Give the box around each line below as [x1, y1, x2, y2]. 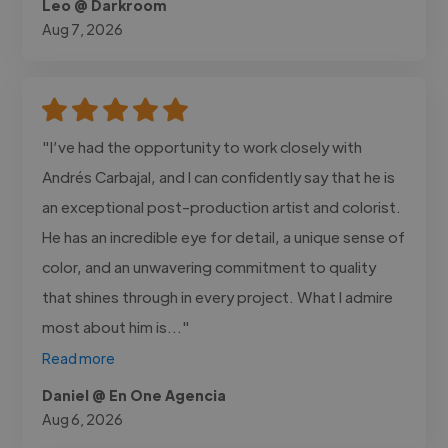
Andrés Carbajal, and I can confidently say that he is [42, 166, 396, 186]
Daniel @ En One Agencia [42, 385, 227, 404]
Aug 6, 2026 [42, 409, 124, 428]
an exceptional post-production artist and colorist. [42, 196, 402, 216]
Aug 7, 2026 [42, 19, 124, 38]
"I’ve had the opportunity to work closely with [42, 136, 363, 156]
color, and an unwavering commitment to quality [42, 256, 377, 276]
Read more [42, 348, 116, 367]
